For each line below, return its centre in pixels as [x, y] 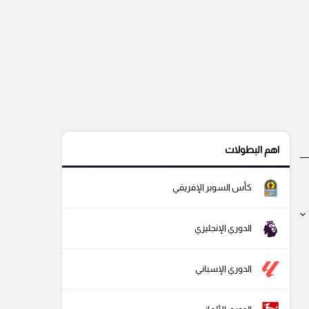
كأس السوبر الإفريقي [212, 188]
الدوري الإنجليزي [223, 228]
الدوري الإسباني [223, 269]
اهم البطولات [252, 150]
